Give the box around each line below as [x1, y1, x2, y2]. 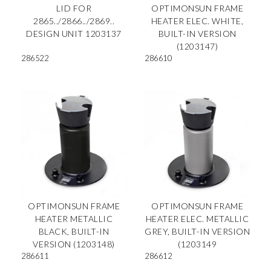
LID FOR [56, 3, 92, 13]
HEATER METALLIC [34, 213, 113, 224]
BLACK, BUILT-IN [38, 226, 109, 237]
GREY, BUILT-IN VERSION [145, 226, 250, 237]
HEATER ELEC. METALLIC [145, 213, 249, 224]
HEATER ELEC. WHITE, [151, 16, 244, 26]
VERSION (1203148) [33, 238, 115, 249]
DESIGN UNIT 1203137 [26, 28, 122, 39]
